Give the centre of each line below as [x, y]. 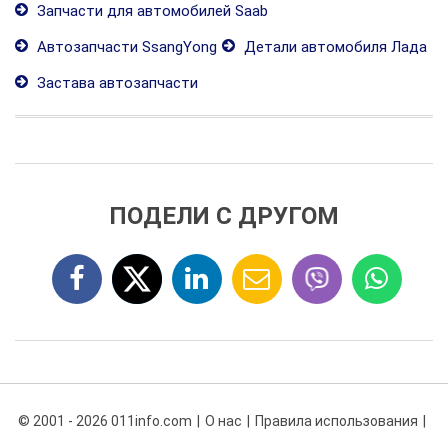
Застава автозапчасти [115, 83]
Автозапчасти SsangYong [125, 47]
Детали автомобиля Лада [333, 47]
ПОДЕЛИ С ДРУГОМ [224, 216]
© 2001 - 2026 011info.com [104, 421]
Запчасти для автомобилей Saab [150, 11]
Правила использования [336, 421]
